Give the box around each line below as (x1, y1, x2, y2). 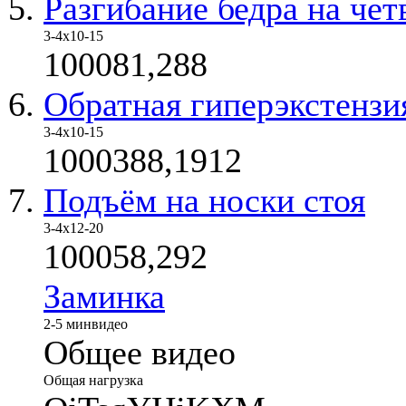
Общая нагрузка (43, 372, 143, 388)
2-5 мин (43, 315, 92, 332)
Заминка (43, 276, 165, 315)
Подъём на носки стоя (43, 180, 365, 219)
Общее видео (43, 333, 236, 372)
